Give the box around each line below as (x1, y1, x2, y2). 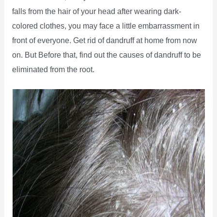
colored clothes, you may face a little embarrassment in (12, 21, 200, 30)
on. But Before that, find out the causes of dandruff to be (12, 50, 201, 59)
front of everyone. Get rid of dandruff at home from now (12, 35, 198, 45)
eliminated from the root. (12, 64, 95, 74)
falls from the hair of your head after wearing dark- (12, 6, 182, 15)
